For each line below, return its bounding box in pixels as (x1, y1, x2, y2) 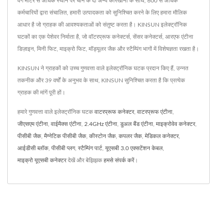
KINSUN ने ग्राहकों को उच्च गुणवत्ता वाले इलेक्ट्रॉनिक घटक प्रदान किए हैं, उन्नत (17, 65, 188, 71)
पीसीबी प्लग (51, 145, 75, 151)
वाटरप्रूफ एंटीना (137, 108, 172, 115)
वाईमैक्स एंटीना (51, 121, 81, 127)
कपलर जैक (119, 133, 142, 139)
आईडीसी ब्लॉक (17, 145, 48, 151)
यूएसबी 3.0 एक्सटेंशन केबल (105, 145, 163, 151)
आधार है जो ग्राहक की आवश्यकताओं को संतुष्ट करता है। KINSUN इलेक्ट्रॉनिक (17, 21, 187, 28)
